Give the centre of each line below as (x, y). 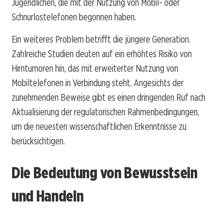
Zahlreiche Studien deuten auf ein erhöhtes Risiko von (102, 54)
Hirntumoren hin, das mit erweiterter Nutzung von (95, 69)
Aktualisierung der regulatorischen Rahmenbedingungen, (105, 112)
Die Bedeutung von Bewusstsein (105, 172)
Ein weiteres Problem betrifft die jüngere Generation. (101, 39)
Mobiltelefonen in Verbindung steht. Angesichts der (98, 83)
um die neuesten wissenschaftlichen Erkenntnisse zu (99, 127)
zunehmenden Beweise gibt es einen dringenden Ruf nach (108, 98)
